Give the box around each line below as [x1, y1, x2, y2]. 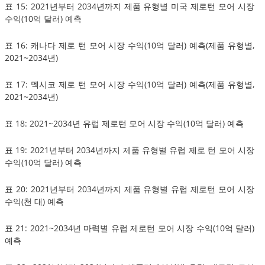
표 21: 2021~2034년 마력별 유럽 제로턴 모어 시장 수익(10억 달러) [5, 222, 254, 234]
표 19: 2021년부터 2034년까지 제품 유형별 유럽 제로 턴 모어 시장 [5, 144, 254, 156]
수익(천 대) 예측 [5, 195, 64, 207]
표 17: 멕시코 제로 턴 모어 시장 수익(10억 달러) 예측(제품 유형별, [5, 78, 254, 90]
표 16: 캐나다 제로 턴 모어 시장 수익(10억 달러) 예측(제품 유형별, [5, 39, 254, 51]
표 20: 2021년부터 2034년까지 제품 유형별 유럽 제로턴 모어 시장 [5, 183, 254, 195]
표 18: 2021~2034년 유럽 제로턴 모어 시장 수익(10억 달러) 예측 [5, 117, 244, 129]
